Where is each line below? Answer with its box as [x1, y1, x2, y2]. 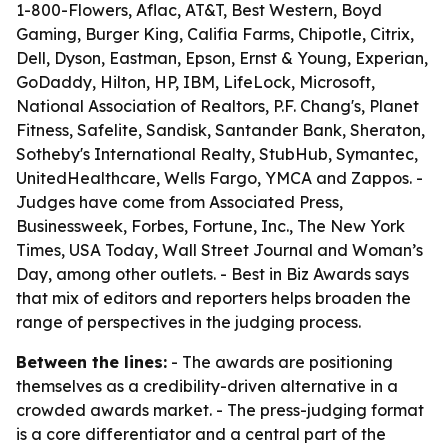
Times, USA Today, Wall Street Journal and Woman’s [16, 240, 423, 260]
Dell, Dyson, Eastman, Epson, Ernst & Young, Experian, [16, 48, 428, 68]
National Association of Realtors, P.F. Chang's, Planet [16, 96, 419, 116]
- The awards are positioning [167, 352, 393, 372]
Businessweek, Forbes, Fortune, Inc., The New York [16, 216, 405, 236]
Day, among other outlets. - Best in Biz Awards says [16, 264, 409, 284]
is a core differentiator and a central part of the [16, 424, 386, 444]
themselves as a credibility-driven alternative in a [16, 376, 398, 396]
